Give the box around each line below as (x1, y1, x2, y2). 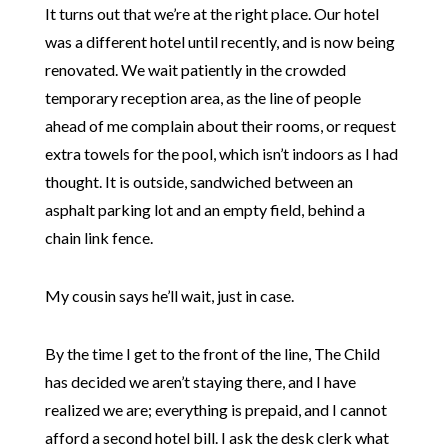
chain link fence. (44, 228, 153, 247)
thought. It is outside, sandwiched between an (44, 172, 353, 191)
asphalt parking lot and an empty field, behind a (44, 200, 365, 219)
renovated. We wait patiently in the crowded (44, 60, 346, 79)
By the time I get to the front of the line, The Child (44, 344, 380, 363)
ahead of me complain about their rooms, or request (44, 116, 396, 135)
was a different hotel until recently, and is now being (44, 32, 395, 51)
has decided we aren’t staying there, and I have (44, 372, 356, 391)
